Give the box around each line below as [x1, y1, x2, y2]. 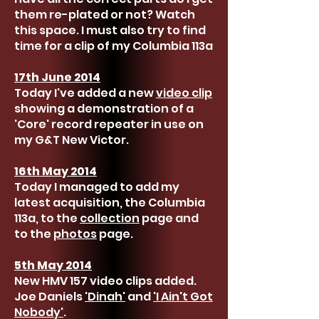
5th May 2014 [14, 257, 92, 273]
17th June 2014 [14, 69, 100, 85]
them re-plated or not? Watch [14, 6, 195, 23]
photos [53, 226, 97, 242]
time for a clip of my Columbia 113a [14, 38, 213, 54]
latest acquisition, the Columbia [14, 194, 205, 211]
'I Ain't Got [153, 288, 213, 305]
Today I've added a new [14, 85, 156, 101]
